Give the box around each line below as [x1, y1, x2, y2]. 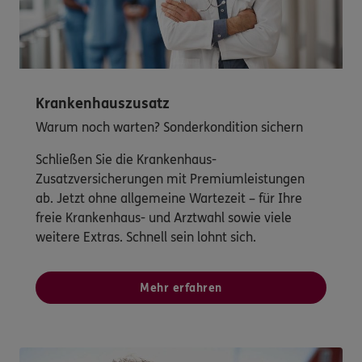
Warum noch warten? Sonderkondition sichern [36, 120, 303, 136]
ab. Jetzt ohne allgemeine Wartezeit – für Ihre [36, 191, 302, 207]
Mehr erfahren [140, 281, 222, 296]
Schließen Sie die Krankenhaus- [36, 152, 217, 168]
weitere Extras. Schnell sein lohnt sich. [36, 229, 259, 246]
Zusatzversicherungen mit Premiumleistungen [36, 171, 305, 187]
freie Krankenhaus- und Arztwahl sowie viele [36, 210, 292, 226]
